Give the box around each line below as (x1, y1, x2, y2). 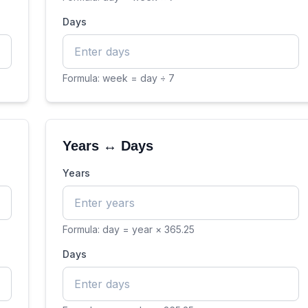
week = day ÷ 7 (102, 72, 175, 84)
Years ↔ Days (63, 138, 153, 153)
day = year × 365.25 (102, 223, 195, 235)
